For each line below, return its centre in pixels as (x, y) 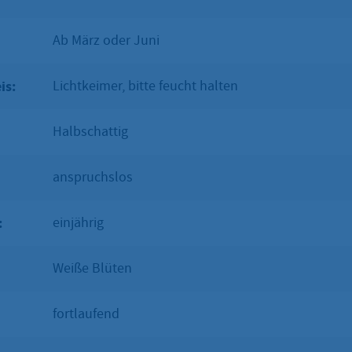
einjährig (78, 222)
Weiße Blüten (92, 268)
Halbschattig (90, 131)
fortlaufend (86, 313)
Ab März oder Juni (106, 40)
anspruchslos (93, 177)
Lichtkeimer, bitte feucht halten (145, 86)
